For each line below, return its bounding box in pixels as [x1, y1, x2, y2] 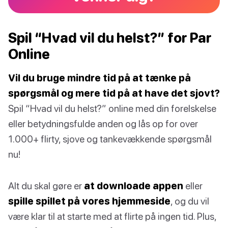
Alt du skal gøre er [8, 180, 84, 192]
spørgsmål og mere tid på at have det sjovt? [8, 87, 220, 99]
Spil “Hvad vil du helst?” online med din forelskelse [8, 102, 216, 115]
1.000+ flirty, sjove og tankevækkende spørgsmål [8, 133, 212, 145]
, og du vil [170, 195, 209, 207]
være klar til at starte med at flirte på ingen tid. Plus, [8, 210, 216, 222]
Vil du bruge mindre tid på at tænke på [8, 72, 191, 84]
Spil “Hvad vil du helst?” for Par [8, 30, 212, 46]
